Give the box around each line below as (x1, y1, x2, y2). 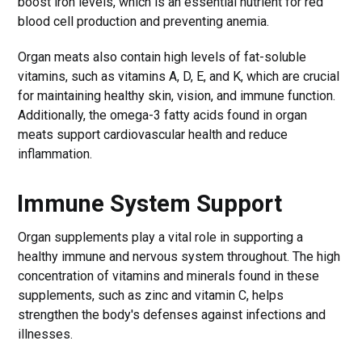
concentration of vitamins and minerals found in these (18, 267, 320, 284)
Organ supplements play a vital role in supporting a (18, 229, 304, 245)
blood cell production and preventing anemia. (18, 13, 270, 29)
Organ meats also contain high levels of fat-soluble (18, 48, 307, 65)
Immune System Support (17, 189, 283, 217)
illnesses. (18, 326, 74, 342)
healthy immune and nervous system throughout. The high (18, 248, 341, 264)
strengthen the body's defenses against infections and (18, 306, 326, 322)
